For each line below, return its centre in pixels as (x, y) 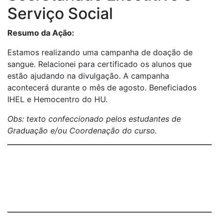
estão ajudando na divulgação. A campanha (88, 76)
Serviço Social (60, 13)
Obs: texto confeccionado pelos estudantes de (94, 119)
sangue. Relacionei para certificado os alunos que (99, 64)
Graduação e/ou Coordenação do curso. (82, 131)
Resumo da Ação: (41, 33)
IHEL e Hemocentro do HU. (57, 99)
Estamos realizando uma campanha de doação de (100, 52)
